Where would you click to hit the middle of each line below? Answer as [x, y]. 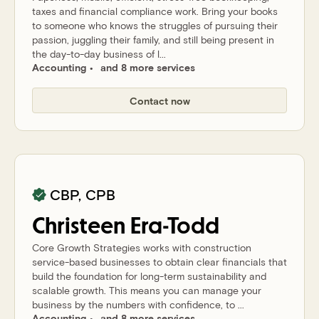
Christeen [79, 226]
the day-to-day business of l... [99, 54]
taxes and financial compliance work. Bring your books [155, 11]
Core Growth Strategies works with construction [142, 247]
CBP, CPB [83, 194]
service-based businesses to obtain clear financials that [159, 262]
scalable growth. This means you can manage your [147, 290]
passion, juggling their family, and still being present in [153, 40]
